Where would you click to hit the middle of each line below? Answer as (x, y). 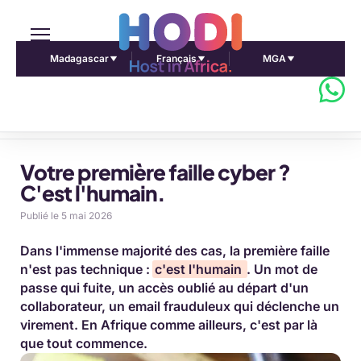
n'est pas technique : (87, 269)
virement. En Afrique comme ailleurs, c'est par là (169, 325)
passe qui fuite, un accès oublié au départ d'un (164, 288)
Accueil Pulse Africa (78, 122)
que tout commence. (84, 343)
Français (176, 58)
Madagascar (79, 58)
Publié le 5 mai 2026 (66, 216)
